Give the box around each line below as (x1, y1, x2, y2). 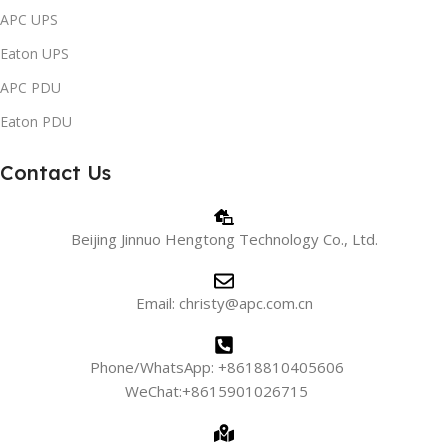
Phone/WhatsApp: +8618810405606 (89, 357, 359, 378)
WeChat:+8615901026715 (125, 381, 323, 402)
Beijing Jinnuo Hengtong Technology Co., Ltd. (70, 229, 378, 250)
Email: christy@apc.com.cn (135, 293, 313, 314)
